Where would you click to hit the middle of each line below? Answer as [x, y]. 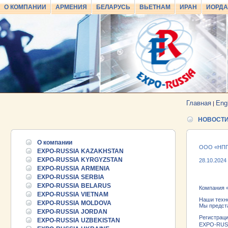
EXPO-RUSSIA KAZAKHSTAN [80, 151]
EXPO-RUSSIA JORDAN [72, 212]
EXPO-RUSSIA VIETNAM [73, 194]
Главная [199, 103]
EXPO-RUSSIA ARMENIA [74, 168]
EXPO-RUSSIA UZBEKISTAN [79, 220]
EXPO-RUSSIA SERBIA [71, 177]
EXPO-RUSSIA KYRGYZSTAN [80, 160]
